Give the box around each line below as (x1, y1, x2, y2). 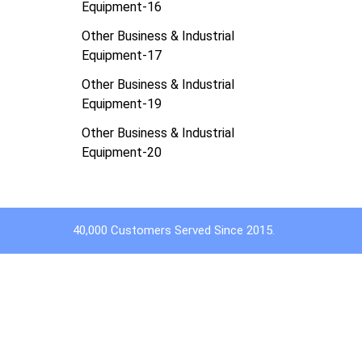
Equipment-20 (81, 144, 162, 160)
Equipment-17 (81, 47, 162, 63)
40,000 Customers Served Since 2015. (73, 222, 275, 238)
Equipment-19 (81, 95, 162, 112)
